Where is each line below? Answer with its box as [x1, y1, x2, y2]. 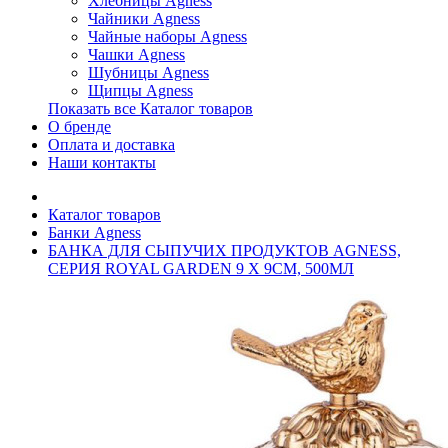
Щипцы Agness [88, 82, 193, 99]
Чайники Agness [88, 10, 200, 27]
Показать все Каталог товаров [48, 100, 253, 117]
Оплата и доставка [48, 136, 175, 153]
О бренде [48, 118, 111, 135]
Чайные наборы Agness [88, 28, 247, 45]
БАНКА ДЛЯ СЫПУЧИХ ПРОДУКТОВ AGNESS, [48, 242, 401, 259]
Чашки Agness [88, 46, 185, 63]
